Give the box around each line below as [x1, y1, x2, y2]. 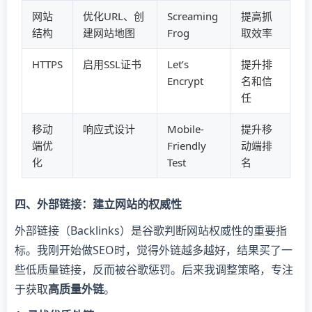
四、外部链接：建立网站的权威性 [15, 196, 182, 212]
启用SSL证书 [83, 57, 141, 72]
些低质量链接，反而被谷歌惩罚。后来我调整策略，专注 [15, 261, 293, 277]
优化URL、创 [83, 9, 144, 24]
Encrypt [167, 74, 203, 88]
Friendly [167, 139, 206, 153]
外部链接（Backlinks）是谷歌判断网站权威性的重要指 [15, 222, 287, 238]
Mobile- [167, 122, 204, 136]
